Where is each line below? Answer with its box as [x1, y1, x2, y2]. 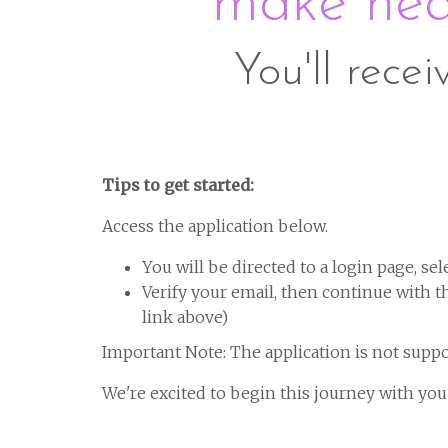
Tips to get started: [102, 175, 254, 195]
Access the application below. [102, 216, 328, 236]
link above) [142, 307, 228, 327]
